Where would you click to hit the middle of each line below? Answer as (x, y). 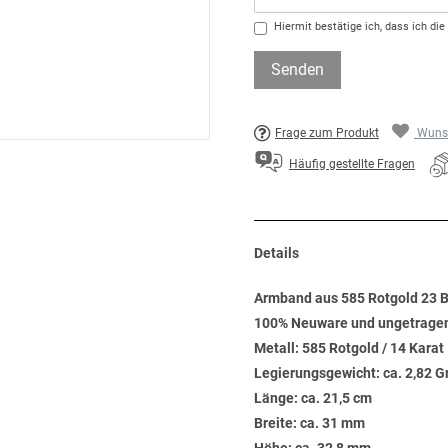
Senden (297, 69)
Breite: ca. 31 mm (309, 423)
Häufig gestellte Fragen (352, 164)
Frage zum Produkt (327, 133)
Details (276, 253)
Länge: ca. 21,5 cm (313, 398)
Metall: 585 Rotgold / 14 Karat (349, 348)
